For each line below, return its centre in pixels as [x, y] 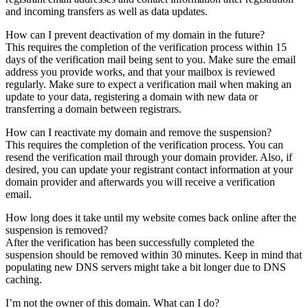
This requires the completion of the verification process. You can [144, 144]
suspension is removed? [57, 230]
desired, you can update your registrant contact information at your [149, 169]
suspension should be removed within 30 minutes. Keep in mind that [154, 254]
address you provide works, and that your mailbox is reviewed [140, 71]
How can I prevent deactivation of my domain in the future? [135, 34]
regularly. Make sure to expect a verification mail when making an [148, 84]
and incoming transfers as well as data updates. [107, 11]
